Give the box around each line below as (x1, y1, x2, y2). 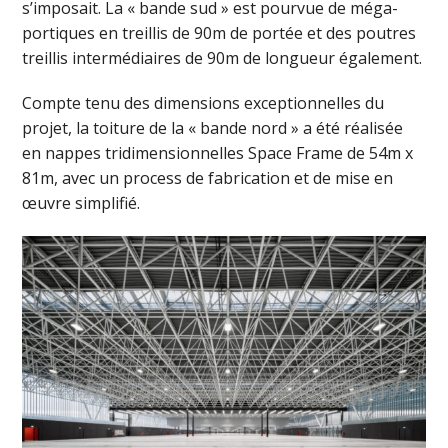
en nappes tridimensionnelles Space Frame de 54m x (22, 141, 414, 164)
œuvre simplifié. (22, 191, 141, 214)
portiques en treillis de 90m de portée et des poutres (22, 21, 417, 44)
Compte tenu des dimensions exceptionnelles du (22, 91, 385, 114)
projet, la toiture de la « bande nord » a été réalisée (22, 116, 404, 139)
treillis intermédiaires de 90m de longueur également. (22, 46, 423, 69)
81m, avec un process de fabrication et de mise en (22, 166, 394, 189)
